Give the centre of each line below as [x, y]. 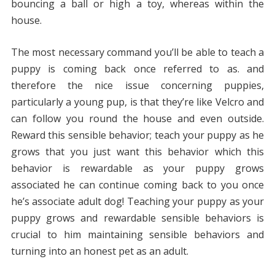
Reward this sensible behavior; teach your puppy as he [137, 135]
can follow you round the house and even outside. [137, 119]
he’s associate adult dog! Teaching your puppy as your [137, 202]
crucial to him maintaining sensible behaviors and [137, 235]
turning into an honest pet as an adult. [99, 251]
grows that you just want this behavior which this [137, 152]
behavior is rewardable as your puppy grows [137, 168]
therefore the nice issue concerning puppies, [137, 86]
